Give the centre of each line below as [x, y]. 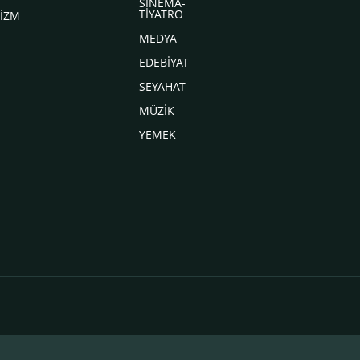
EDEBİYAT [164, 63]
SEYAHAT [162, 87]
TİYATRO [161, 14]
